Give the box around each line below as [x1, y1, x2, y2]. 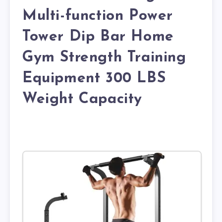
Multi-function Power [22, 8, 173, 24]
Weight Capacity [22, 92, 143, 108]
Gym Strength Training [22, 50, 186, 66]
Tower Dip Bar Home [22, 29, 174, 45]
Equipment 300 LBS [22, 71, 166, 87]
